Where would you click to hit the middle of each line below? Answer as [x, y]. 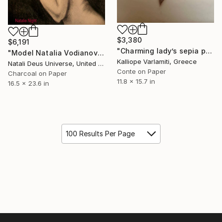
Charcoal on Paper [37, 74]
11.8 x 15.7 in [136, 82]
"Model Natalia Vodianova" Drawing [101, 53]
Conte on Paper [141, 72]
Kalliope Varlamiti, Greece [157, 62]
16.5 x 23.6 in [28, 83]
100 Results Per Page [100, 134]
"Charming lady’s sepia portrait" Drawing [209, 51]
